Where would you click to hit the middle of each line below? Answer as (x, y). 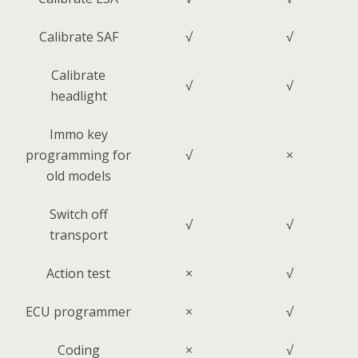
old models (78, 176)
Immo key (78, 134)
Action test (78, 273)
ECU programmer (78, 312)
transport (78, 235)
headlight (78, 96)
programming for (78, 155)
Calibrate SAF (78, 37)
